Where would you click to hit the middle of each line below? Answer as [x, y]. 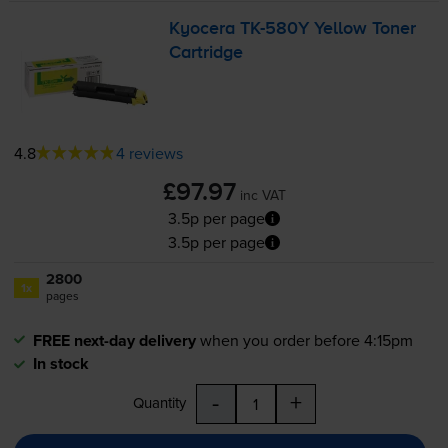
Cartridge [206, 52]
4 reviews [149, 153]
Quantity [159, 403]
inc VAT [262, 195]
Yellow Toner [363, 28]
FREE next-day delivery [114, 341]
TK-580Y [275, 28]
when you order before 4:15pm [306, 340]
